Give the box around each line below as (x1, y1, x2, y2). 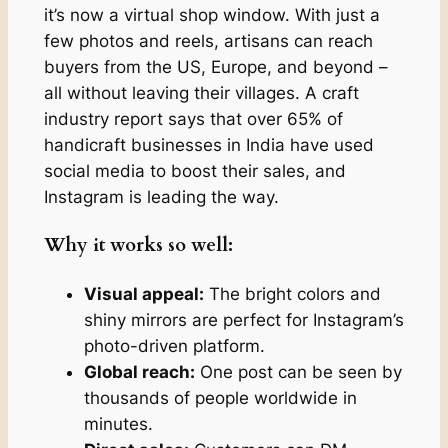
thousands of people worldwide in (83, 388, 357, 409)
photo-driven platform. (83, 336, 265, 357)
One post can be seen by (194, 362, 402, 383)
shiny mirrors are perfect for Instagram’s (83, 310, 404, 331)
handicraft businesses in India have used (43, 134, 374, 155)
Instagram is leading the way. (43, 186, 279, 207)
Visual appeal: (83, 284, 204, 305)
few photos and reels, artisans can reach (43, 30, 373, 51)
